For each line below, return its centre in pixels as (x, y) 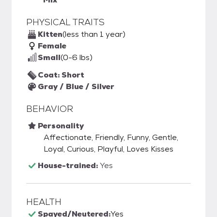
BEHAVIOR (50, 109)
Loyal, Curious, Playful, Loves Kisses (108, 149)
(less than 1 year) (94, 34)
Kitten (50, 34)
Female (52, 46)
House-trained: (69, 165)
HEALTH (44, 202)
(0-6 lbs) (77, 57)
